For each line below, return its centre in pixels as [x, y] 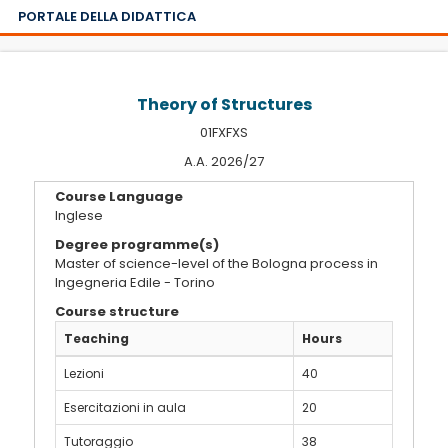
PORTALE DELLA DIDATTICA [107, 16]
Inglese [79, 215]
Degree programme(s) [137, 244]
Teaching [96, 338]
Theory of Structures [224, 104]
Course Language [119, 196]
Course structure [117, 311]
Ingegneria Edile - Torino [135, 282]
